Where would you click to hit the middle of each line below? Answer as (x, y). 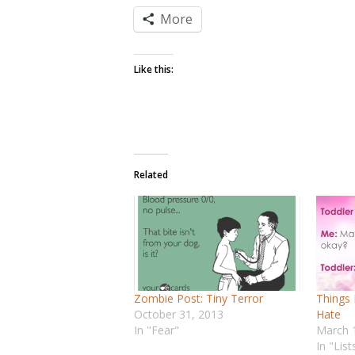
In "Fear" (157, 330)
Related (151, 175)
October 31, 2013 (179, 315)
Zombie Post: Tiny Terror (198, 299)
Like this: (154, 69)
